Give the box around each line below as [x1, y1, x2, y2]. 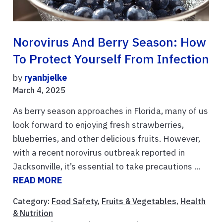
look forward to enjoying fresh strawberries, [13, 119, 184, 131]
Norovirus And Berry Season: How [13, 34, 206, 51]
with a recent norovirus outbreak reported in [13, 147, 185, 159]
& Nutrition [13, 208, 53, 219]
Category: [13, 196, 52, 207]
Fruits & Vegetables [102, 196, 176, 207]
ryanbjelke [24, 72, 67, 84]
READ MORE [13, 174, 62, 186]
